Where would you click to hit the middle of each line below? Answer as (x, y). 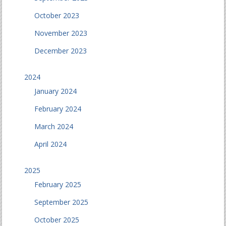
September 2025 (62, 202)
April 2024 (51, 144)
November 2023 (61, 33)
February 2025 (58, 185)
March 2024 (54, 127)
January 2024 (56, 91)
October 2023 (57, 16)
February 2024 (58, 109)
